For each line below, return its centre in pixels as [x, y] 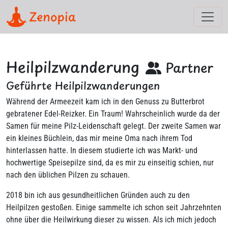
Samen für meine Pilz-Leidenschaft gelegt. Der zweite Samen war [113, 126]
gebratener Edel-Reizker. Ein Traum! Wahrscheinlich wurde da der [113, 114]
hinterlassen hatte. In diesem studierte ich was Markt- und [102, 150]
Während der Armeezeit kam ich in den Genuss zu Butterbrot [105, 102]
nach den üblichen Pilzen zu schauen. [68, 175]
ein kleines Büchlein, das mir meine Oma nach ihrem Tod [99, 138]
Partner [188, 68]
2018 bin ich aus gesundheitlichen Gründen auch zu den [98, 195]
